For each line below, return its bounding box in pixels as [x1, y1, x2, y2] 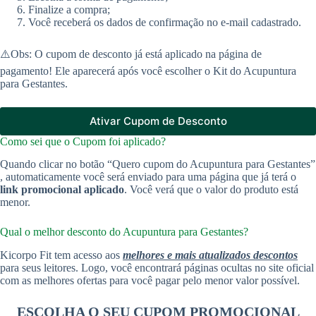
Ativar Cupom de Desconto [89, 114, 227, 128]
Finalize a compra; [28, 3, 110, 16]
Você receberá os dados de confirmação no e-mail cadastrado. [28, 16, 301, 28]
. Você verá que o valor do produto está [124, 183, 298, 196]
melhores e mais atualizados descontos [123, 249, 298, 262]
